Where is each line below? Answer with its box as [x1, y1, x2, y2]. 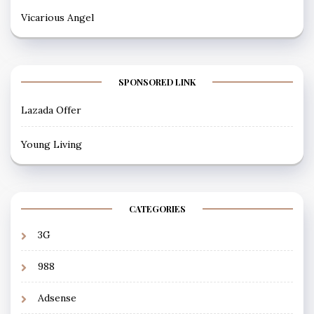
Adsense [38, 291, 76, 304]
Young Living [21, 137, 82, 151]
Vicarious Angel [21, 11, 94, 24]
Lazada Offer [21, 103, 81, 116]
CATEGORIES [128, 203, 186, 214]
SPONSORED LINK [118, 76, 196, 88]
